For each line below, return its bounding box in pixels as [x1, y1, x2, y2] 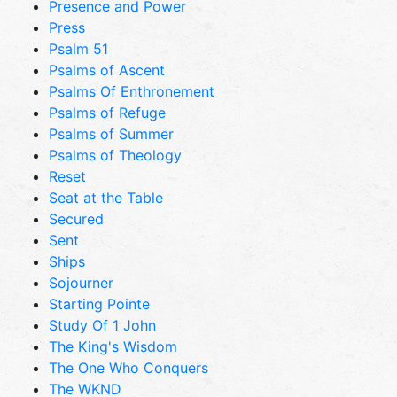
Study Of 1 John [49, 315, 156, 334]
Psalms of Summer [49, 124, 174, 143]
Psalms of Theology [49, 145, 182, 164]
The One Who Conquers [49, 358, 208, 377]
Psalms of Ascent [49, 60, 165, 79]
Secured [49, 209, 104, 228]
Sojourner [49, 273, 113, 292]
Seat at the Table [49, 188, 163, 206]
